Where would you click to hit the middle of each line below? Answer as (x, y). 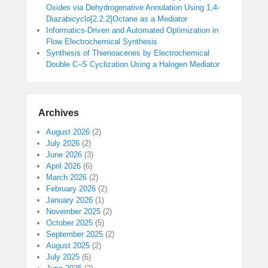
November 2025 (73, 212)
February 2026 (71, 189)
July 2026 (63, 144)
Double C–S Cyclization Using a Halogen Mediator (133, 65)
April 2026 (63, 166)
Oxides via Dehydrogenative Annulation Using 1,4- (133, 8)
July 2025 (63, 257)
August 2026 (68, 132)
